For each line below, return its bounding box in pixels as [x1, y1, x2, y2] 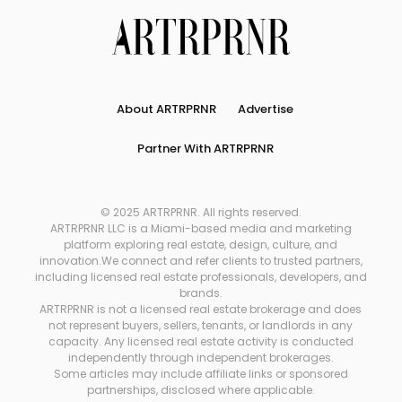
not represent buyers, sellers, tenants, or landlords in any [48, 318, 354, 333]
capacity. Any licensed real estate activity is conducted [48, 334, 354, 349]
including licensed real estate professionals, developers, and [34, 269, 367, 284]
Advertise [238, 100, 294, 118]
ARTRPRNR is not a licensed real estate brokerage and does [39, 301, 363, 317]
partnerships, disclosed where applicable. [86, 382, 315, 398]
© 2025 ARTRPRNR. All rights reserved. [100, 205, 301, 220]
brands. [179, 285, 223, 301]
